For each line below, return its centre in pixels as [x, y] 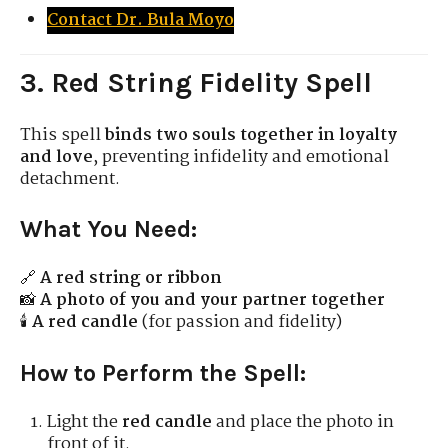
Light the [85, 423]
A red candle [85, 323]
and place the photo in [303, 423]
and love [56, 157]
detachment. [70, 179]
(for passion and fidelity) [240, 323]
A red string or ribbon [131, 279]
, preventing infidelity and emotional [241, 157]
